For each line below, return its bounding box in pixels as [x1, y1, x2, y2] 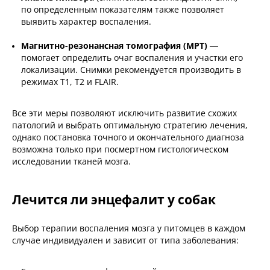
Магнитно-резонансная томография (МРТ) [21, 40, 207, 52]
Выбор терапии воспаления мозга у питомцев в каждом [12, 222, 245, 234]
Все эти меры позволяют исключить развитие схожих [12, 107, 237, 119]
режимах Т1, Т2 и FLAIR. [21, 76, 121, 88]
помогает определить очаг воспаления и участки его [21, 52, 243, 64]
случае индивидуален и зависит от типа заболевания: [12, 234, 239, 246]
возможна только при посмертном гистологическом [12, 143, 228, 155]
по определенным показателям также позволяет [21, 4, 224, 16]
